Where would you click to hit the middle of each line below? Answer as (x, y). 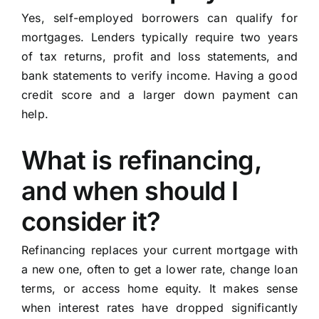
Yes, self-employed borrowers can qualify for (159, 18)
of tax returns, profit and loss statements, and (159, 57)
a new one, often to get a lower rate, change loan (159, 270)
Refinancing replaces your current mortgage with (159, 250)
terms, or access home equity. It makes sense (159, 289)
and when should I (130, 191)
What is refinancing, (141, 161)
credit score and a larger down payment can (159, 95)
